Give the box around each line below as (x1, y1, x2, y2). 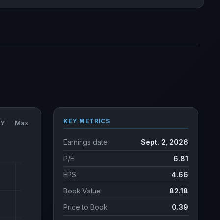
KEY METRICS (63, 117, 110, 125)
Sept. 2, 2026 (141, 138, 188, 146)
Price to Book (63, 203, 108, 211)
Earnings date (63, 138, 108, 146)
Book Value (63, 187, 101, 195)
